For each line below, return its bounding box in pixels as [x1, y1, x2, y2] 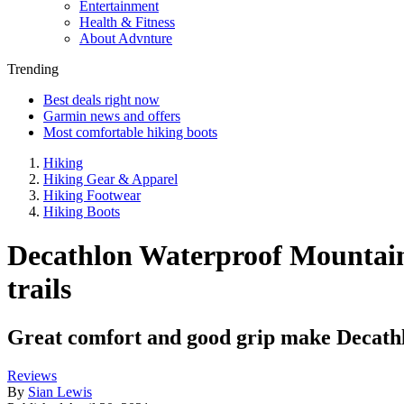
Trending [7, 61, 59, 77]
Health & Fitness [79, 14, 175, 30]
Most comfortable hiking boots [43, 124, 217, 140]
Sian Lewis [28, 383, 92, 399]
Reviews [7, 367, 57, 383]
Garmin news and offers [43, 108, 180, 124]
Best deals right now [43, 92, 160, 107]
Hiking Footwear [43, 188, 141, 203]
